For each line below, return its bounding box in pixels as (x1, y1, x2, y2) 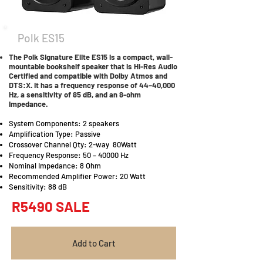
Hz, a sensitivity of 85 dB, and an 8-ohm (9, 90, 141, 99)
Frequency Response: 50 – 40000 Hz (9, 150, 129, 160)
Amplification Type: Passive (9, 129, 100, 139)
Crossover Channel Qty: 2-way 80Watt (9, 140, 137, 149)
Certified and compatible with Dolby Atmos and (9, 71, 167, 80)
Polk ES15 (18, 31, 65, 45)
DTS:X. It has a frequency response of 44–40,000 (9, 80, 175, 90)
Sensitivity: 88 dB (9, 182, 67, 191)
